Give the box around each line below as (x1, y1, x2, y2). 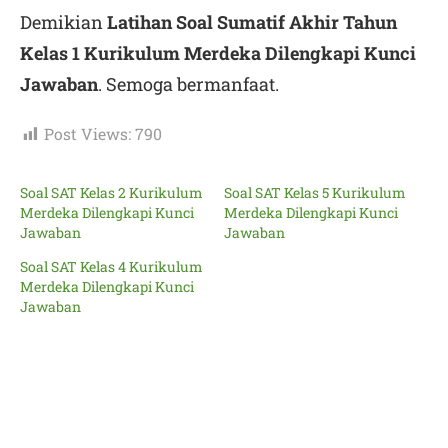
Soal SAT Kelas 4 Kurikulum (20, 257, 203, 276)
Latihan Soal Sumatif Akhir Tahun (107, 10, 397, 34)
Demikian (20, 10, 107, 34)
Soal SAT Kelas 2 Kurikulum (20, 183, 203, 202)
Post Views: (44, 123, 131, 144)
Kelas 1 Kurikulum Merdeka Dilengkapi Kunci (20, 41, 416, 65)
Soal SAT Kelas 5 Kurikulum (224, 183, 406, 202)
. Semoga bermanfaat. (98, 72, 279, 96)
